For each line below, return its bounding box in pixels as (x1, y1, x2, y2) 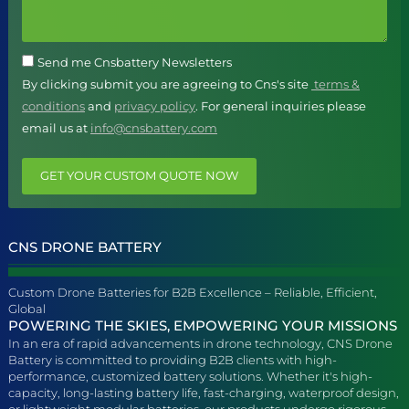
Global (8, 300, 46, 316)
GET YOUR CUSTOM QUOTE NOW (40, 168, 238, 184)
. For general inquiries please (195, 98, 366, 113)
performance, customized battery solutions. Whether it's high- (8, 368, 372, 383)
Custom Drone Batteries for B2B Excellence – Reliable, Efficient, (8, 284, 377, 299)
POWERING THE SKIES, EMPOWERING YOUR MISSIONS (8, 316, 397, 334)
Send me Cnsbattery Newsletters (37, 54, 232, 69)
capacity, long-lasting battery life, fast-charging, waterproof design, (8, 384, 399, 400)
